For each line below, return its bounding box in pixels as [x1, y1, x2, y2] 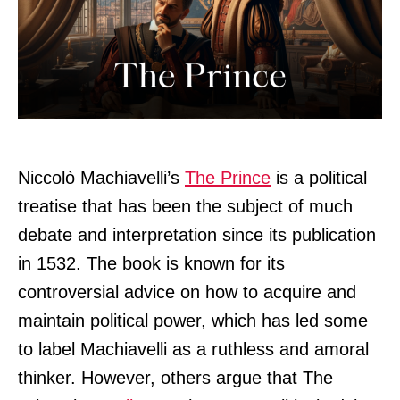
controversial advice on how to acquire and [18, 281, 356, 302]
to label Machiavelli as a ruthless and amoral [18, 338, 369, 359]
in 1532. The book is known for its [18, 253, 285, 273]
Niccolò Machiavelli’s [18, 167, 185, 187]
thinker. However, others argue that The [18, 367, 333, 387]
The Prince [185, 167, 271, 187]
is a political [271, 167, 367, 187]
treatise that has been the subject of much [18, 196, 353, 216]
